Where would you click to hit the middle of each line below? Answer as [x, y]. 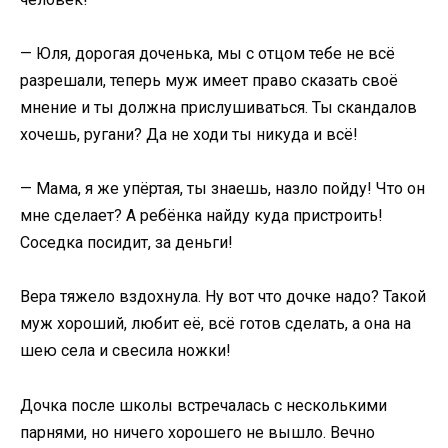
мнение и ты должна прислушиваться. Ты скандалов [218, 107]
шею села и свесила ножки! [125, 351]
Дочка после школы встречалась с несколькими [203, 405]
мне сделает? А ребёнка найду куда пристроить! [201, 216]
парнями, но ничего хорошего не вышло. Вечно [197, 432]
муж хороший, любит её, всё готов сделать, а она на [215, 324]
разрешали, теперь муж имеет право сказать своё [209, 80]
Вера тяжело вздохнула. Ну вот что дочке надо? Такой [223, 297]
